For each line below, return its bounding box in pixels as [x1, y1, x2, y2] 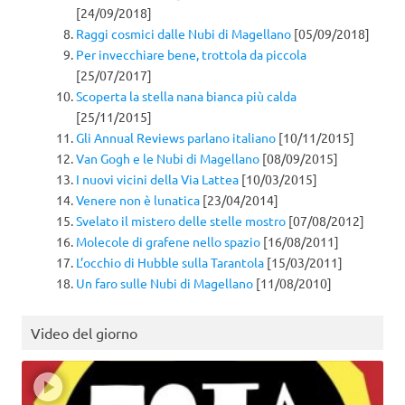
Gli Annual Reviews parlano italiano [76, 129, 276, 146]
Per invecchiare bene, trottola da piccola [76, 46, 306, 63]
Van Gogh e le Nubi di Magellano [76, 150, 259, 167]
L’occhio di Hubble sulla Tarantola [76, 254, 264, 271]
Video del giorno [31, 324, 137, 343]
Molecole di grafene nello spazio [76, 233, 260, 250]
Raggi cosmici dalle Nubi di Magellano [76, 25, 291, 42]
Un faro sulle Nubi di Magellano [76, 275, 253, 292]
